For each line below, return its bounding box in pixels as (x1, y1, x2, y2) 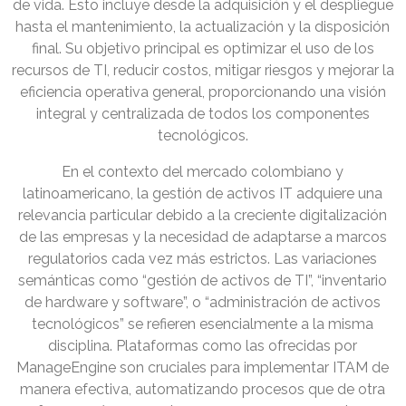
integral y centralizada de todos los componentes (36, 105, 370, 123)
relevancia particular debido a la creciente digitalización (18, 207, 388, 225)
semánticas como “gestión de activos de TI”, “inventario (18, 272, 388, 290)
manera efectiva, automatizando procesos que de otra (20, 381, 386, 399)
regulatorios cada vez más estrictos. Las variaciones (28, 250, 378, 268)
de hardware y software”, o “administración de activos (24, 294, 382, 312)
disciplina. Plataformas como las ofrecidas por (48, 337, 358, 355)
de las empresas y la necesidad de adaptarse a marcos (19, 228, 387, 246)
